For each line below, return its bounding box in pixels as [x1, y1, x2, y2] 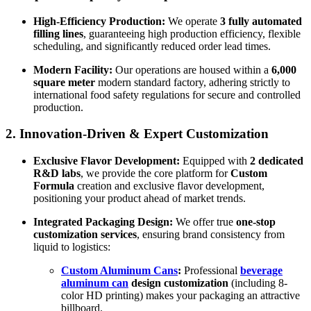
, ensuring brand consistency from [137, 228, 285, 241]
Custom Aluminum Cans [61, 264, 178, 277]
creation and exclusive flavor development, [74, 180, 264, 192]
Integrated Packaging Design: [33, 216, 173, 228]
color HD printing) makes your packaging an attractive [61, 289, 300, 302]
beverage [240, 264, 283, 277]
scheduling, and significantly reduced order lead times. [33, 40, 271, 52]
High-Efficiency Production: [33, 15, 165, 27]
